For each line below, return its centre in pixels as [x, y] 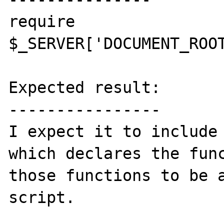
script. [42, 197]
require [42, 21]
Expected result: [85, 87]
